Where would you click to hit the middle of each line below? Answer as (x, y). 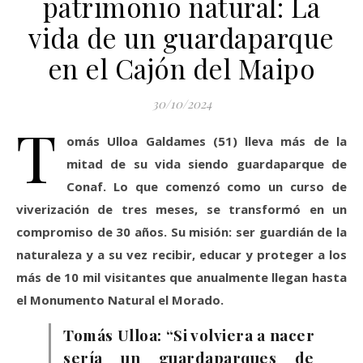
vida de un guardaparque (181, 37)
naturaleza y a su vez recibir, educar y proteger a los (181, 254)
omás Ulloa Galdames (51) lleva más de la (207, 141)
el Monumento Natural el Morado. (120, 300)
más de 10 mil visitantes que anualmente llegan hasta (181, 277)
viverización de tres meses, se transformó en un (181, 209)
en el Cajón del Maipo (181, 68)
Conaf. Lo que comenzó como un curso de (207, 186)
